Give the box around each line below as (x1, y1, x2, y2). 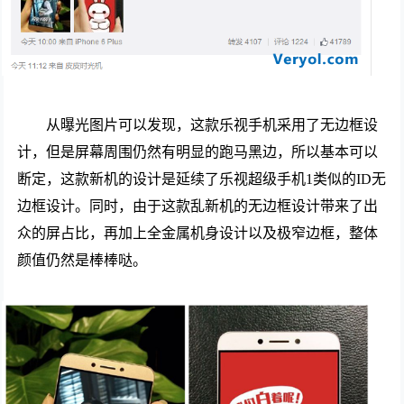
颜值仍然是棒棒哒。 (17, 252, 148, 269)
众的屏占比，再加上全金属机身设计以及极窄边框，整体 (17, 225, 379, 242)
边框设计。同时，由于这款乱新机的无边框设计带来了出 (17, 198, 379, 215)
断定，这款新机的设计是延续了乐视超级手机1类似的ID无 (17, 171, 387, 188)
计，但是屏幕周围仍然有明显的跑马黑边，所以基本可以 (17, 144, 379, 161)
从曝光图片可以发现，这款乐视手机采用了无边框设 (46, 117, 379, 133)
